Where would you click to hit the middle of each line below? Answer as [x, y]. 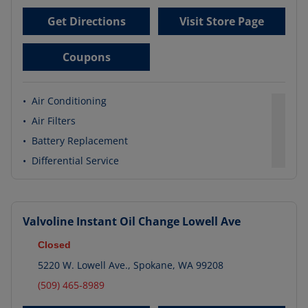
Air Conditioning [69, 101]
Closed [54, 245]
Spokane [152, 265]
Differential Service [75, 161]
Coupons [86, 57]
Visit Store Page [222, 21]
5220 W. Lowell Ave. [83, 265]
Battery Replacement [80, 141]
